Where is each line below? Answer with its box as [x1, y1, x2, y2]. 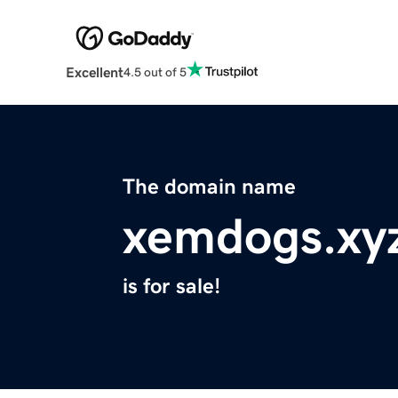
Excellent [65, 65, 123, 80]
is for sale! [123, 275, 220, 298]
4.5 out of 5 [123, 65, 187, 78]
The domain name [123, 176, 296, 198]
